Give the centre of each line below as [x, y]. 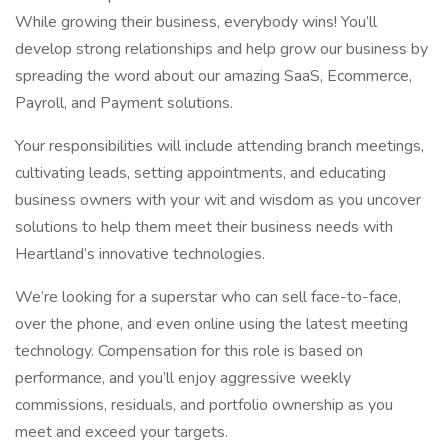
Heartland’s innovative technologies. [140, 254]
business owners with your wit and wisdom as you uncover [218, 200]
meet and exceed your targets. [121, 432]
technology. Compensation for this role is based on [189, 351]
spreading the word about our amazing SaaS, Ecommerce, [213, 76]
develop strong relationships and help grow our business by [221, 49]
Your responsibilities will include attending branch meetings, [219, 146]
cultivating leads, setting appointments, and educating [200, 173]
